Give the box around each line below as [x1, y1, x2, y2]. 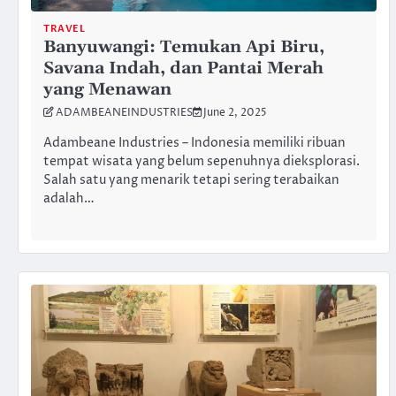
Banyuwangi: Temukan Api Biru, [43, 36, 324, 59]
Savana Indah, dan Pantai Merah [43, 57, 324, 80]
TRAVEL [43, 22, 85, 36]
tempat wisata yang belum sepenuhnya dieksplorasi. [43, 153, 360, 171]
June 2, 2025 [203, 106, 267, 121]
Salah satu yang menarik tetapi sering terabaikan [43, 171, 339, 190]
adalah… [43, 190, 95, 209]
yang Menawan [43, 79, 171, 102]
